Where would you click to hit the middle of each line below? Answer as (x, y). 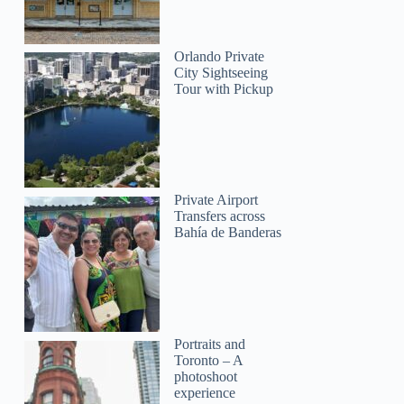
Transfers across (220, 216)
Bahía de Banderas (228, 233)
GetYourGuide (69, 89)
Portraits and (210, 344)
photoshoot (206, 376)
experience (205, 392)
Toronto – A (209, 360)
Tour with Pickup (224, 88)
